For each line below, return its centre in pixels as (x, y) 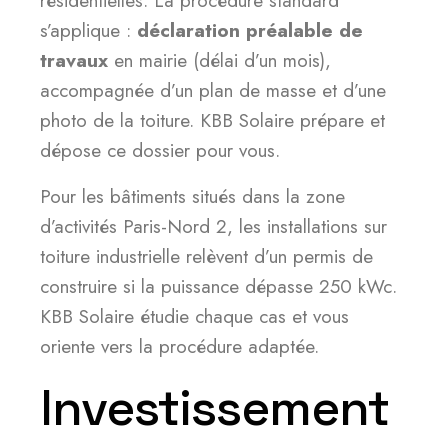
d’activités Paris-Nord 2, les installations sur (213, 226)
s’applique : (88, 30)
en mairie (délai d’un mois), (219, 60)
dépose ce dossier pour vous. (160, 150)
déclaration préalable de (250, 30)
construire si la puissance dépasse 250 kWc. (218, 286)
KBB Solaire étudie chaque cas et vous (194, 316)
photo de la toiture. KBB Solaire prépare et (212, 120)
